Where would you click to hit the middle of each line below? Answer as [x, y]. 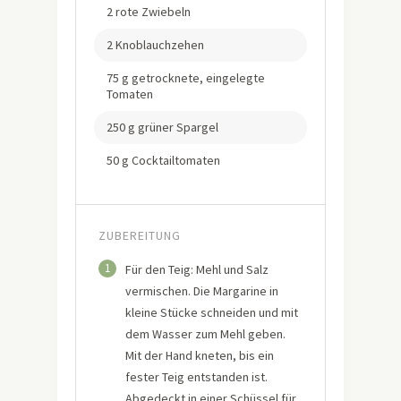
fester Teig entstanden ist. [196, 376]
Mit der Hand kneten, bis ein [200, 355]
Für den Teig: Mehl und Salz [197, 269]
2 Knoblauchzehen [155, 44]
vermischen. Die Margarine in [202, 290]
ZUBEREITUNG [140, 235]
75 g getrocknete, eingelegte [186, 77]
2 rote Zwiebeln [149, 11]
